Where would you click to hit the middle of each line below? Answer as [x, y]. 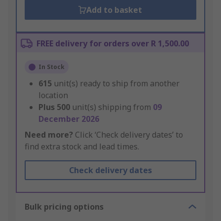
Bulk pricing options [64, 207]
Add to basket [114, 10]
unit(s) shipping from [112, 107]
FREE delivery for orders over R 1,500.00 [113, 44]
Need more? [49, 135]
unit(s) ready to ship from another [117, 84]
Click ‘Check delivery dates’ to [128, 135]
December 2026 [69, 119]
